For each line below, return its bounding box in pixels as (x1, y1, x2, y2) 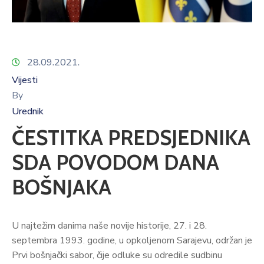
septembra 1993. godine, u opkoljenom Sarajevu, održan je (12, 233, 252, 247)
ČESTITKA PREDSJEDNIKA (12, 124, 250, 150)
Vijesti (12, 73, 38, 87)
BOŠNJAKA (12, 174, 111, 200)
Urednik (12, 104, 44, 118)
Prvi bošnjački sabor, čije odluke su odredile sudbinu (12, 248, 222, 262)
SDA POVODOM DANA (12, 149, 219, 175)
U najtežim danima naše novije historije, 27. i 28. (12, 219, 207, 232)
